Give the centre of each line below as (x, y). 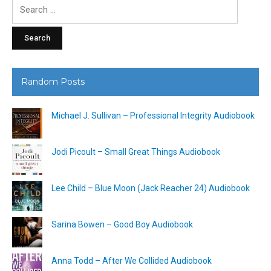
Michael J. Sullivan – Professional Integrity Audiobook (153, 115)
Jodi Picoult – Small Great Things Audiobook (136, 152)
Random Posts (53, 81)
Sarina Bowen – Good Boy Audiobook (122, 224)
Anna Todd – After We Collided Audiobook (132, 260)
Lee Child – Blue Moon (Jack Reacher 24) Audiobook (151, 188)
